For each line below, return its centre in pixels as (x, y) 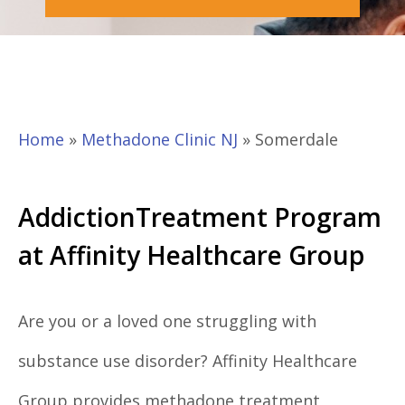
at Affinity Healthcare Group (191, 255)
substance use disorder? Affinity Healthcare (188, 361)
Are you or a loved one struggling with (167, 321)
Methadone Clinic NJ (160, 140)
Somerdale (297, 140)
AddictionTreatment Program (200, 217)
